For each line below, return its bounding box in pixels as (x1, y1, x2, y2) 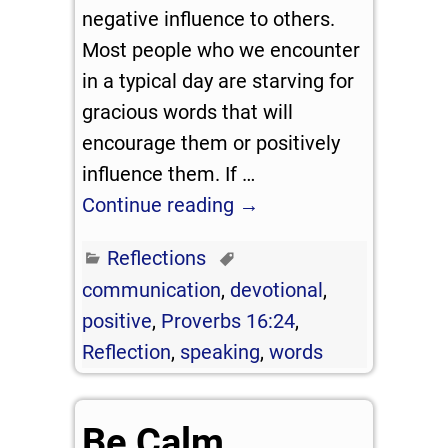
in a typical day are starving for (82, 68, 355, 93)
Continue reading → (82, 192, 260, 217)
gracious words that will (82, 99, 294, 124)
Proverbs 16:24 (161, 309, 296, 334)
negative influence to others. (82, 6, 336, 31)
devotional (230, 278, 324, 303)
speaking (180, 340, 261, 365)
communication (82, 278, 222, 303)
